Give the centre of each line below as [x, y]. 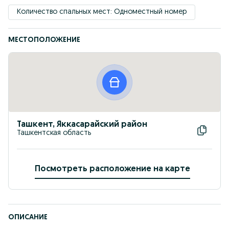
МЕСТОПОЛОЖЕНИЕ [44, 40]
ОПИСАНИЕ [28, 217]
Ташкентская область [54, 133]
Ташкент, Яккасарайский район [82, 125]
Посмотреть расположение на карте [112, 169]
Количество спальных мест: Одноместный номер [102, 12]
